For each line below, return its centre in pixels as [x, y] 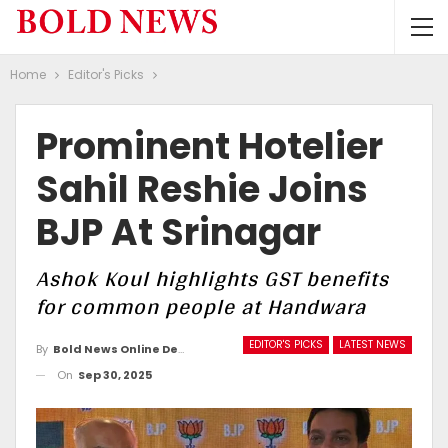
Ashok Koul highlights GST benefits [212, 278]
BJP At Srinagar [178, 232]
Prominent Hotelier [209, 146]
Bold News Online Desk [115, 348]
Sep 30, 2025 [115, 374]
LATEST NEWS [372, 344]
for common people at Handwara [201, 306]
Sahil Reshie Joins [202, 189]
